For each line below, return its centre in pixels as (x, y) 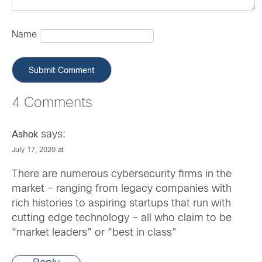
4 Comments (52, 104)
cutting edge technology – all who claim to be (122, 219)
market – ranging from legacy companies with (122, 189)
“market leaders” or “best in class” (94, 233)
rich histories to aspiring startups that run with (121, 204)
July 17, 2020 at (38, 151)
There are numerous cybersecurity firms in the (122, 175)
